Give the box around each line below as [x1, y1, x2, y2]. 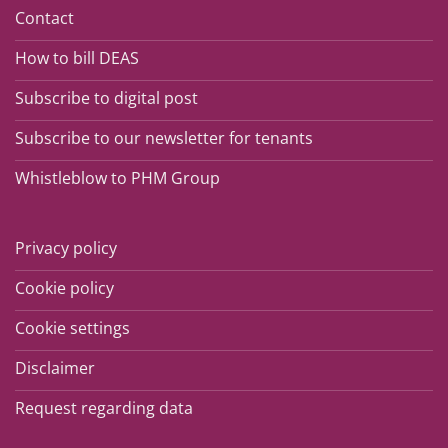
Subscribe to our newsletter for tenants [15, 126, 313, 149]
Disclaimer [15, 356, 95, 379]
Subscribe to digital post [15, 86, 198, 109]
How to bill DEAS [15, 46, 139, 69]
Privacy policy [15, 236, 117, 259]
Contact [15, 6, 74, 29]
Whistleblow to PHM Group [15, 166, 220, 189]
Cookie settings [15, 316, 130, 339]
